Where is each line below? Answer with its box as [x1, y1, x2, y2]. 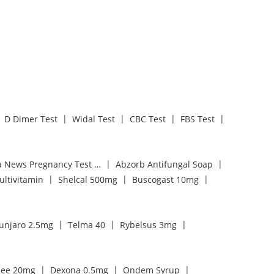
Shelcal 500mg [58, 173, 117, 185]
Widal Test [72, 113, 115, 125]
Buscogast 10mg [132, 173, 199, 185]
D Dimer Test [4, 113, 57, 125]
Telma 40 [68, 218, 105, 231]
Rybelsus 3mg [120, 218, 177, 231]
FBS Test [180, 113, 215, 125]
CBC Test [130, 113, 166, 125]
